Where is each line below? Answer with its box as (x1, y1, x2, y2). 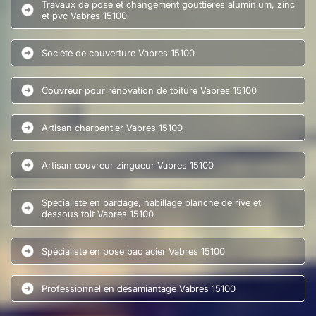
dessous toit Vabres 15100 (42, 207, 154, 219)
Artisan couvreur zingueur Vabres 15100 (42, 159, 214, 171)
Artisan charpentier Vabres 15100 (42, 121, 183, 133)
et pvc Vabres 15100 (42, 9, 127, 21)
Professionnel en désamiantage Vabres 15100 (42, 282, 236, 294)
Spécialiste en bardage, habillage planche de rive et (42, 196, 261, 208)
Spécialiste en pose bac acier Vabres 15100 (42, 245, 225, 257)
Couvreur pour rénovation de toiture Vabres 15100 (42, 84, 257, 96)
